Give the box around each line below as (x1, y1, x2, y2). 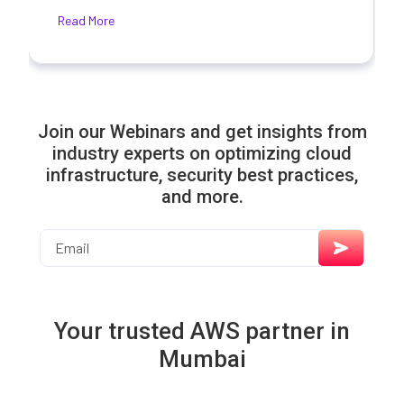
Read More (57, 13, 115, 29)
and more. (161, 185, 243, 207)
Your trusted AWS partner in (54, 317, 350, 344)
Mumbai (158, 344, 246, 372)
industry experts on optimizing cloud (52, 142, 352, 164)
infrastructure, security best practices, (46, 163, 358, 186)
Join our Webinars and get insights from (37, 120, 367, 142)
